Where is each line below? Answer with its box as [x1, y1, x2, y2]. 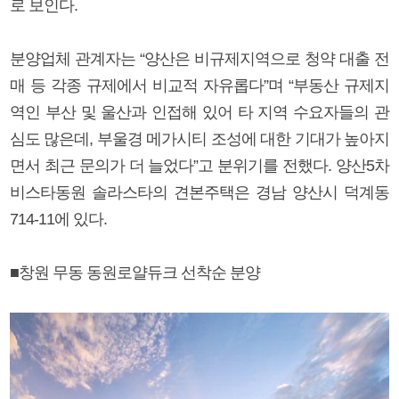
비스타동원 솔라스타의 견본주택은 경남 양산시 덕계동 [10, 183, 389, 201]
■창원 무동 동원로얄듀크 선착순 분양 [10, 263, 260, 281]
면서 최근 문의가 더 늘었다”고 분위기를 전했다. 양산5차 [10, 156, 389, 175]
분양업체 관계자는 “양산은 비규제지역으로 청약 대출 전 [10, 49, 389, 68]
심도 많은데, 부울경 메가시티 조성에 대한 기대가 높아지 [10, 129, 389, 148]
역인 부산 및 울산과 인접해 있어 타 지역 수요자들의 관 [10, 102, 389, 121]
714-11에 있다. [10, 209, 107, 228]
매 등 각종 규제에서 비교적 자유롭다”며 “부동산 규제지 [10, 76, 389, 94]
